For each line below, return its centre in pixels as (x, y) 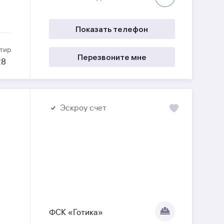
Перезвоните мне (112, 57)
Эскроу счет (83, 108)
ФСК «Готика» (76, 213)
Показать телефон (112, 29)
